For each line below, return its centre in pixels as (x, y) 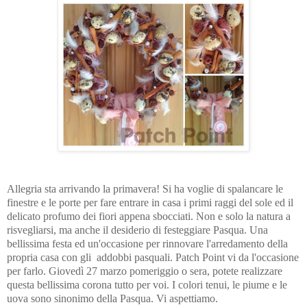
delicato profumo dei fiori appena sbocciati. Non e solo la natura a (149, 216)
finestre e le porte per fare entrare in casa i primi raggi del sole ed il (150, 202)
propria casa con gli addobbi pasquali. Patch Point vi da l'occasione (153, 257)
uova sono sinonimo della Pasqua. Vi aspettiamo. (112, 298)
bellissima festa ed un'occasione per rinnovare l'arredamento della (147, 243)
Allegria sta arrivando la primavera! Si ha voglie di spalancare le (145, 188)
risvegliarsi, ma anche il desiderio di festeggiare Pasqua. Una (137, 230)
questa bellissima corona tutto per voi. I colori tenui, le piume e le (147, 284)
